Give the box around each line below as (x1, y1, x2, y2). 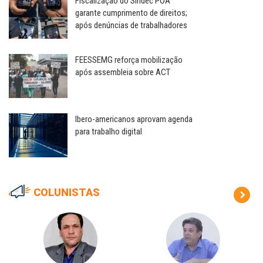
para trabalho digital (75, 126, 142, 137)
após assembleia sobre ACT (75, 67, 170, 78)
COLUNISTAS (33, 186, 100, 199)
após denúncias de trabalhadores (75, 20, 187, 31)
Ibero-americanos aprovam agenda (75, 114, 193, 125)
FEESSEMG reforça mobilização (75, 55, 183, 66)
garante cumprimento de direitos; (75, 8, 187, 19)
